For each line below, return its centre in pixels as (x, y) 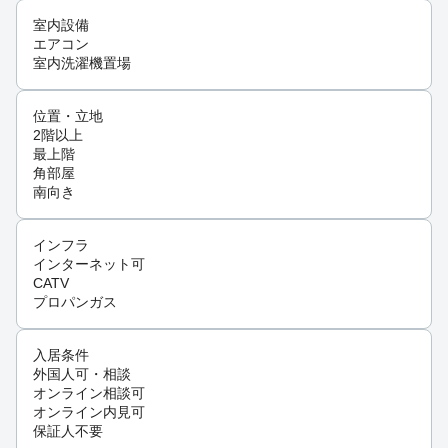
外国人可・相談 (82, 374)
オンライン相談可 (89, 393)
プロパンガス (75, 302)
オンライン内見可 (89, 412)
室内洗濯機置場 (82, 63)
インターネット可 (89, 264)
